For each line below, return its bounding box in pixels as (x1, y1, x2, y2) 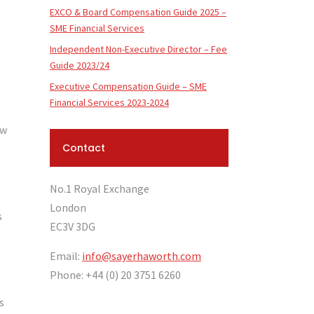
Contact (62, 141, 105, 155)
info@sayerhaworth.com (82, 249, 201, 263)
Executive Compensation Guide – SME (50, 80, 207, 93)
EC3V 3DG (50, 219, 95, 233)
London (50, 200, 86, 214)
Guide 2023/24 (50, 59, 109, 71)
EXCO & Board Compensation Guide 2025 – (50, 6, 226, 18)
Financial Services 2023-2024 (50, 96, 169, 109)
